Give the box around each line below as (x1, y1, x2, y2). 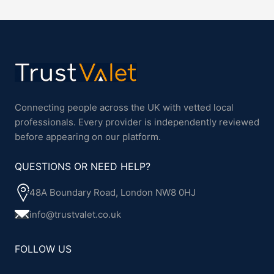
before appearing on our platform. (15, 130, 161, 143)
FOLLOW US (15, 242, 72, 255)
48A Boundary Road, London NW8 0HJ (29, 187, 196, 199)
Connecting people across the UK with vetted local (15, 101, 234, 113)
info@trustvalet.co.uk (29, 208, 121, 220)
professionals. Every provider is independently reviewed (15, 116, 259, 128)
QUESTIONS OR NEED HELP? (15, 160, 150, 172)
